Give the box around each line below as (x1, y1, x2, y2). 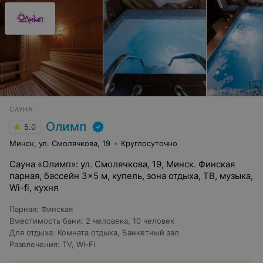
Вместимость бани (9, 216, 81, 225)
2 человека (86, 216, 128, 225)
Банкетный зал (122, 228, 179, 237)
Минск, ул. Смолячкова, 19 (9, 139, 110, 148)
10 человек (133, 216, 174, 225)
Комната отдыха (58, 228, 117, 237)
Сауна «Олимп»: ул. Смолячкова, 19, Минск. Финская (9, 159, 235, 170)
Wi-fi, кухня (9, 182, 58, 193)
